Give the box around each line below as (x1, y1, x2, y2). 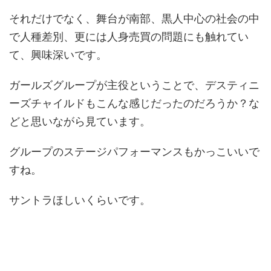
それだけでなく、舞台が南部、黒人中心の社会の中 (9, 12, 260, 25)
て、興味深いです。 (9, 48, 107, 61)
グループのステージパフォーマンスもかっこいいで (9, 145, 260, 158)
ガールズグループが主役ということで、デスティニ (9, 79, 260, 91)
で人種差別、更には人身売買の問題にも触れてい (9, 30, 249, 43)
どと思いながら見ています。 (9, 115, 151, 128)
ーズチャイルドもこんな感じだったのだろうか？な (9, 97, 260, 109)
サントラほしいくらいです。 (9, 194, 151, 206)
